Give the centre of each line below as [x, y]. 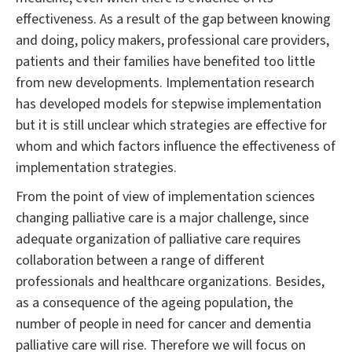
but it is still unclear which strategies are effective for [171, 125]
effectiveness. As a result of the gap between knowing [173, 19]
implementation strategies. [96, 167]
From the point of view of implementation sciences [165, 196]
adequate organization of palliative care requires [158, 239]
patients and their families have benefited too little [165, 61]
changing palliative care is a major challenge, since [162, 218]
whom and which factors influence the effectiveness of [176, 146]
